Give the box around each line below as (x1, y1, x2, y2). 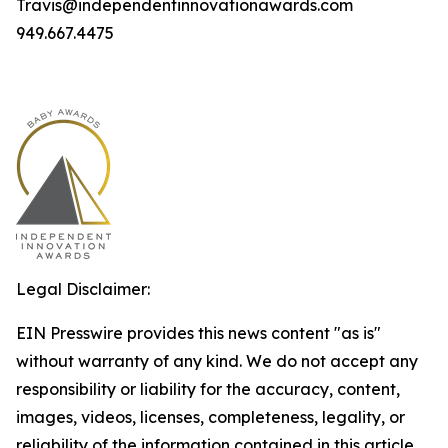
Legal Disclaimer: (16, 279, 150, 299)
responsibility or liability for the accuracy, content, (16, 379, 400, 399)
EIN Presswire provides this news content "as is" (16, 323, 381, 343)
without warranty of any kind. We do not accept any (16, 351, 418, 371)
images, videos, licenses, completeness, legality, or (16, 407, 405, 427)
